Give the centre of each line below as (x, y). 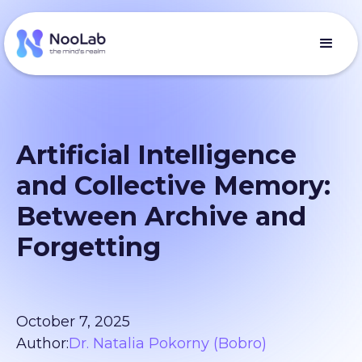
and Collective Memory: (173, 185)
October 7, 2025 (73, 322)
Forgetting (88, 247)
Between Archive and (161, 216)
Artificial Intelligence (156, 155)
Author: (42, 343)
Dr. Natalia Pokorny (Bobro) (168, 343)
